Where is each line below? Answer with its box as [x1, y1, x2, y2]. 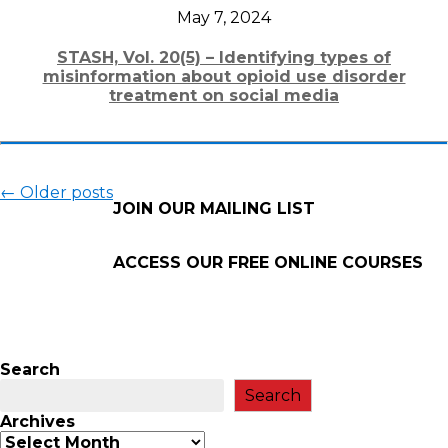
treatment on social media [109, 86, 339, 106]
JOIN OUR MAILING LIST [113, 199, 315, 219]
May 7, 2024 [177, 8, 271, 28]
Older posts [16, 183, 113, 203]
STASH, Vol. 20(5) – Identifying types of [57, 48, 391, 68]
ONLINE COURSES [269, 253, 423, 273]
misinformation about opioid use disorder [42, 67, 406, 87]
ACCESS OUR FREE [113, 253, 269, 273]
